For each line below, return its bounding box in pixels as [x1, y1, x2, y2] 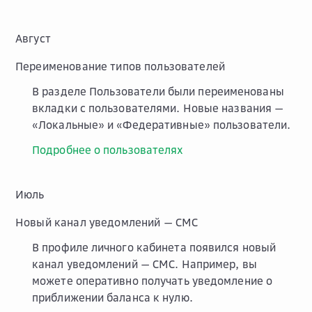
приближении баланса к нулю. [32, 290, 193, 304]
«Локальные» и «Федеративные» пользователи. [32, 117, 291, 132]
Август [15, 31, 51, 45]
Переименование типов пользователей [15, 58, 226, 73]
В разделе [32, 84, 89, 98]
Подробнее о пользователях [32, 142, 184, 157]
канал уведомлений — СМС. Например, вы [32, 256, 257, 271]
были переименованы [164, 84, 284, 98]
